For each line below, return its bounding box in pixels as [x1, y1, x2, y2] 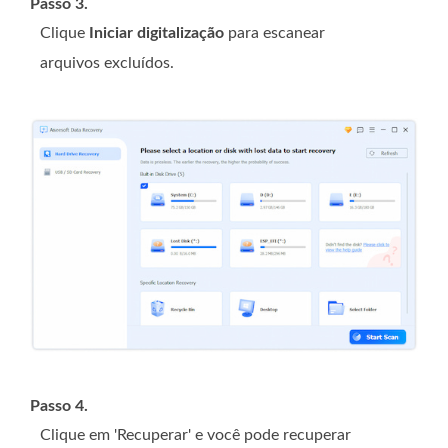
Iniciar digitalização [89, 24, 224, 41]
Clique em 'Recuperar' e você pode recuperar [40, 427, 351, 444]
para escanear [224, 24, 325, 41]
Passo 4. [30, 398, 88, 415]
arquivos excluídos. [40, 54, 174, 71]
